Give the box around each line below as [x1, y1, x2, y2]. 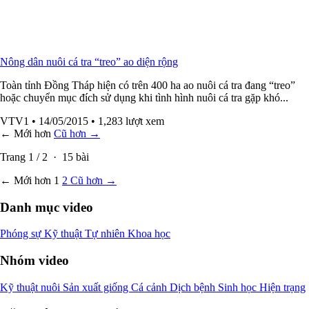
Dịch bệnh [170, 281, 218, 293]
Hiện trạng [259, 281, 306, 293]
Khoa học [128, 228, 170, 240]
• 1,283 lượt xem [91, 114, 164, 127]
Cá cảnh [131, 281, 170, 293]
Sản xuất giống [63, 281, 131, 293]
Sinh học [218, 281, 259, 293]
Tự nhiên [85, 228, 128, 240]
